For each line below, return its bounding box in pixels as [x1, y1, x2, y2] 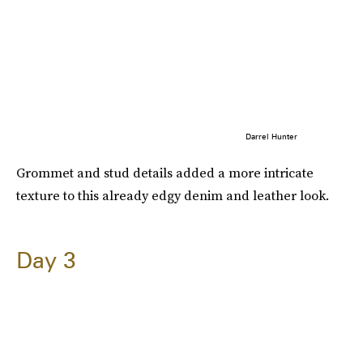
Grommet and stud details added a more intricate [16, 163, 314, 181]
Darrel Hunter [245, 130, 297, 141]
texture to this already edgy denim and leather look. [16, 186, 329, 204]
